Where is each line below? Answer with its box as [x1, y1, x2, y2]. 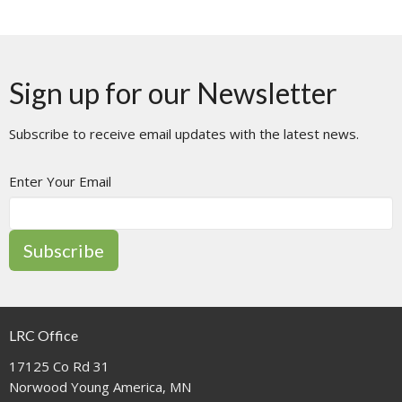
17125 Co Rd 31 [9, 357, 109, 376]
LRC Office [9, 326, 78, 344]
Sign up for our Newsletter [9, 74, 337, 110]
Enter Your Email [9, 171, 111, 190]
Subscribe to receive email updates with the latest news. [9, 124, 359, 143]
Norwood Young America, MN [9, 378, 191, 397]
